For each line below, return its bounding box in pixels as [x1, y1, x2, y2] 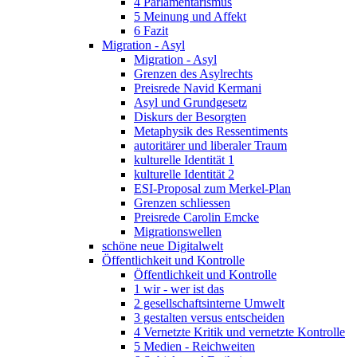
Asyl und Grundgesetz [134, 95, 247, 109]
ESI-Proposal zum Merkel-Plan [134, 181, 291, 195]
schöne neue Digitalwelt [102, 238, 223, 253]
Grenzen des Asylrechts [134, 66, 253, 80]
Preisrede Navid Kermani [134, 80, 261, 95]
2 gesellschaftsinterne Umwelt [134, 296, 284, 310]
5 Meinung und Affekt [134, 9, 246, 23]
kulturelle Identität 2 [134, 167, 234, 181]
